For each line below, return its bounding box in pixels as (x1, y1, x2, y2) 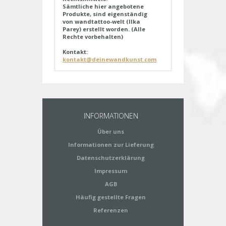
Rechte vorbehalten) (63, 33, 123, 41)
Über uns (97, 128, 124, 136)
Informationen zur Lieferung (68, 141, 154, 149)
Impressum (94, 167, 127, 175)
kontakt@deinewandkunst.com (63, 55, 156, 64)
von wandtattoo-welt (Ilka (63, 18, 140, 26)
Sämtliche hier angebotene (63, 3, 144, 11)
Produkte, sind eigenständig (63, 10, 147, 18)
